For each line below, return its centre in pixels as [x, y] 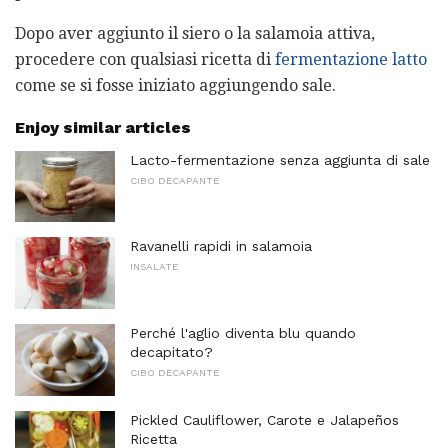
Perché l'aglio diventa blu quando [243, 333]
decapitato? [171, 352]
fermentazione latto [351, 59]
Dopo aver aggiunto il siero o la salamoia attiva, [195, 33]
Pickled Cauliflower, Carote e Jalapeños [264, 419]
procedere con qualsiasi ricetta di [145, 59]
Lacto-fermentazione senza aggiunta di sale [280, 159]
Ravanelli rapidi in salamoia [221, 246]
